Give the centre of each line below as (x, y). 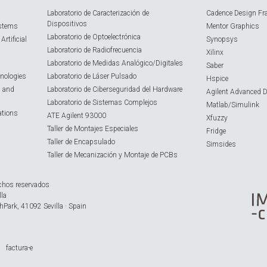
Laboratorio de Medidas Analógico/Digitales (115, 63)
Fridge (216, 131)
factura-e (20, 248)
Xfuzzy (217, 118)
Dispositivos (67, 24)
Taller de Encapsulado (81, 142)
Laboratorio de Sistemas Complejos (102, 103)
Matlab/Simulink (232, 105)
